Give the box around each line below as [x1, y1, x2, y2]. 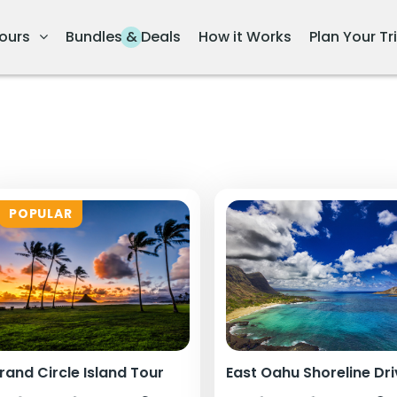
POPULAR [9, 205, 73, 222]
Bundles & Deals [65, 27, 181, 47]
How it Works [198, 27, 292, 47]
